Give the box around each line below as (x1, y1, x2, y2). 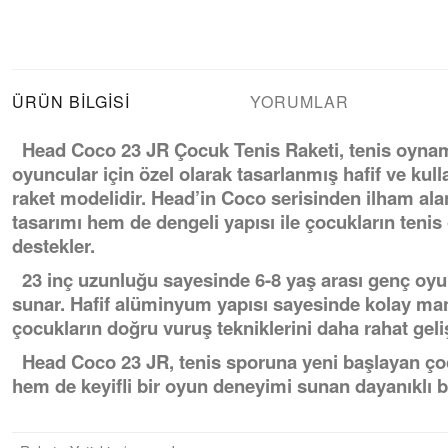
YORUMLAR (250, 90, 349, 113)
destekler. (12, 232, 95, 259)
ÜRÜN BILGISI (12, 90, 130, 113)
